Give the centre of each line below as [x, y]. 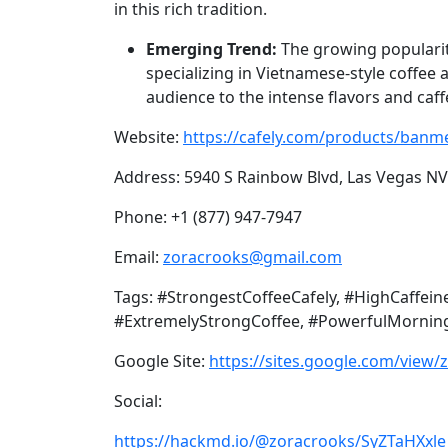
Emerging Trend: [211, 48]
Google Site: [161, 360]
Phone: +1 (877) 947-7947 [208, 216]
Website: [148, 136]
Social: [138, 400]
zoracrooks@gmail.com [252, 256]
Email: [138, 256]
